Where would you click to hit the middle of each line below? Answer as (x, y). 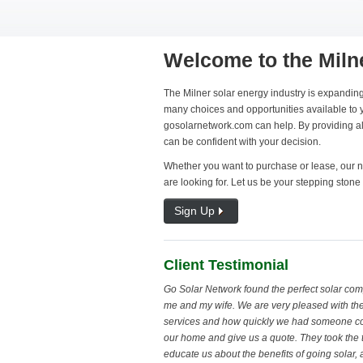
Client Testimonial (226, 265)
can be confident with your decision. (242, 142)
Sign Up (194, 211)
